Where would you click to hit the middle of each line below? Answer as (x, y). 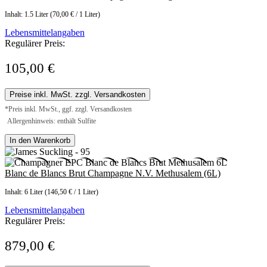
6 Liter (35, 192)
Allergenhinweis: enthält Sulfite (52, 121)
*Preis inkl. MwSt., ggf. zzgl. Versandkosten (68, 109)
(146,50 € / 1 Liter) (72, 192)
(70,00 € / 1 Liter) (75, 15)
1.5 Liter (37, 15)
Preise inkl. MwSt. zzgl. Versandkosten (77, 95)
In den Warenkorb (40, 141)
